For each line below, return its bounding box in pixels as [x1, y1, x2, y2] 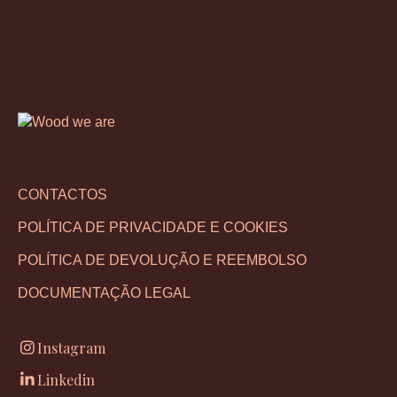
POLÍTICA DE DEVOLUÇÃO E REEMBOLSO [18, 253, 307, 268]
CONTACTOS [18, 187, 107, 202]
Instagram [37, 339, 105, 357]
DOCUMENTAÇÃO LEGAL [18, 285, 191, 300]
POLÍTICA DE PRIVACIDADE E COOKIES [18, 220, 288, 235]
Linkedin [37, 370, 95, 389]
